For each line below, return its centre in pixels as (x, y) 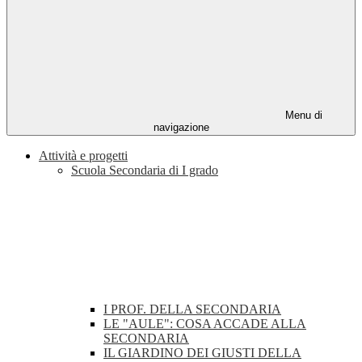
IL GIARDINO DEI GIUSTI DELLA (202, 353)
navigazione (181, 128)
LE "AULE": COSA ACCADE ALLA (205, 324)
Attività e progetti (83, 156)
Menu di (302, 116)
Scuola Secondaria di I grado (145, 170)
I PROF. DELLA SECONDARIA (192, 309)
